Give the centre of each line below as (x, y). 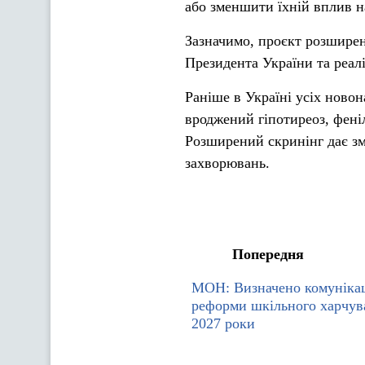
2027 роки (223, 323)
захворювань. (227, 163)
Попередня (268, 254)
